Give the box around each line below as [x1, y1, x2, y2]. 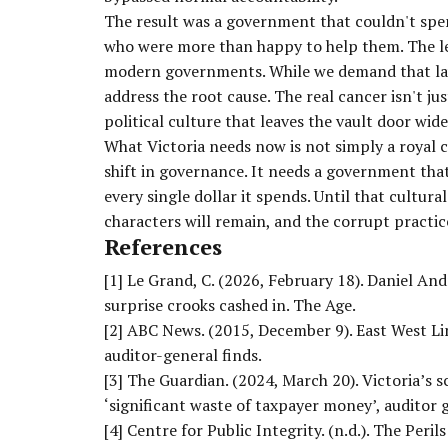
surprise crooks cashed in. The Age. [104, 293, 356, 316]
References [104, 231, 222, 261]
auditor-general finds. [104, 343, 262, 366]
